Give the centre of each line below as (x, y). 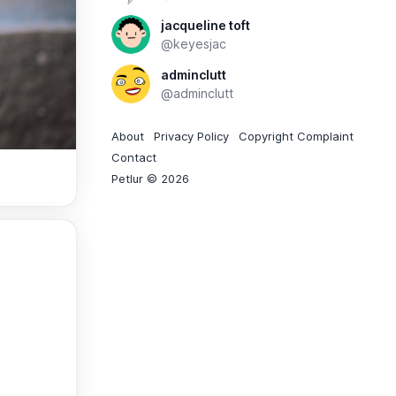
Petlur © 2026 (150, 179)
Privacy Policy (191, 136)
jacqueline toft (206, 25)
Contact (134, 157)
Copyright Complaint (296, 136)
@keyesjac (194, 44)
